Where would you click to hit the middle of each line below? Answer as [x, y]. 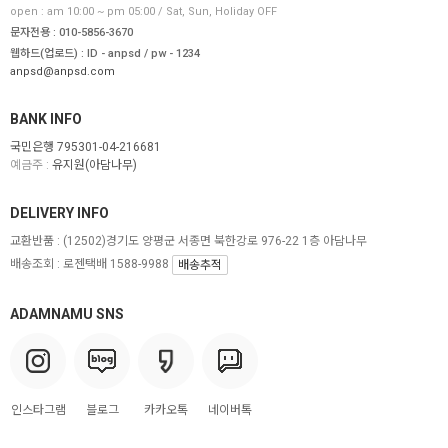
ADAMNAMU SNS [67, 313]
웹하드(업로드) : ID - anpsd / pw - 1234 [105, 53]
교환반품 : [35, 240]
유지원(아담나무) [93, 164]
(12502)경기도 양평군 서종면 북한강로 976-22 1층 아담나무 [213, 240]
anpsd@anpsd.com [62, 71]
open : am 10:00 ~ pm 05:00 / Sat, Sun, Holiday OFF [143, 11]
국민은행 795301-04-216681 [85, 146]
